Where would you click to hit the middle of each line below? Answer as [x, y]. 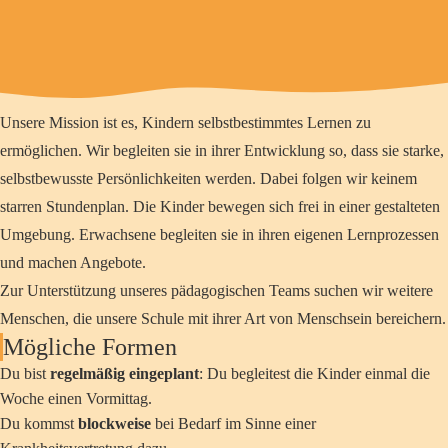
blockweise [114, 423]
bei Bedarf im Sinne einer [233, 423]
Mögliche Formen [90, 347]
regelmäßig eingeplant [124, 373]
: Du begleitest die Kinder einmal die [314, 373]
